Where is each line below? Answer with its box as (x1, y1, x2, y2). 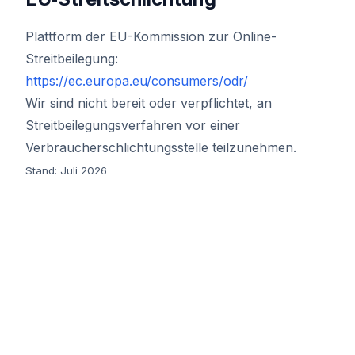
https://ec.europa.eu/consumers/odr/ (25, 73, 248, 89)
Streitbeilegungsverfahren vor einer (25, 117, 240, 133)
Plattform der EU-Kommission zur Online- (25, 29, 277, 44)
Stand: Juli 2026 (25, 164, 107, 177)
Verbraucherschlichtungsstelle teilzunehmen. (25, 139, 296, 155)
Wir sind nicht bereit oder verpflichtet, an (25, 95, 272, 111)
